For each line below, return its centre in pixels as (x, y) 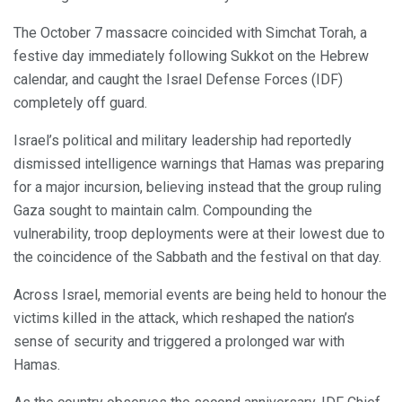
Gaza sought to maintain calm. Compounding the (163, 210)
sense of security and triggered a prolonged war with (179, 341)
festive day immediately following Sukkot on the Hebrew (191, 56)
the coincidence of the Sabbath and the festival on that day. (197, 257)
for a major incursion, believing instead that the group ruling (197, 187)
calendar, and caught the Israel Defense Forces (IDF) (178, 79)
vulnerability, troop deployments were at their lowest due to (199, 233)
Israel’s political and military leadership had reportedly (183, 140)
